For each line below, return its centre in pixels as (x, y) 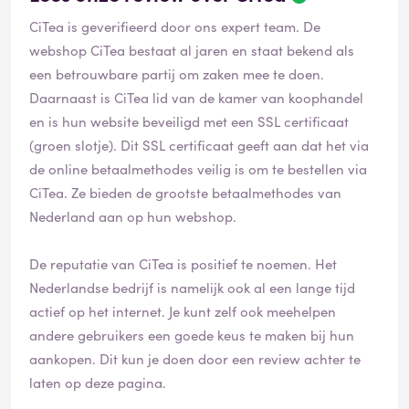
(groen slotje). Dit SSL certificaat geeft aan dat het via (199, 145)
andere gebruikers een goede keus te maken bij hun (192, 335)
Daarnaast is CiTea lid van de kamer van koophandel (196, 98)
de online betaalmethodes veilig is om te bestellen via (198, 169)
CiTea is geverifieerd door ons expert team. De (175, 26)
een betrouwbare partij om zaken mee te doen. (177, 74)
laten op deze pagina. (100, 383)
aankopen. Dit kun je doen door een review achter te (195, 359)
